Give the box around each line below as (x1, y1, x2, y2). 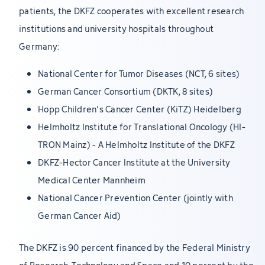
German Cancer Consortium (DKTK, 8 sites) (38, 84, 213, 98)
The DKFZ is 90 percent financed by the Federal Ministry (19, 240, 250, 254)
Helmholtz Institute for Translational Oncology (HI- (38, 119, 245, 134)
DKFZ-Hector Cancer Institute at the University (38, 155, 231, 169)
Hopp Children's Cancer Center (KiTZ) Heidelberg (38, 102, 241, 116)
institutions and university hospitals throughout (19, 21, 214, 35)
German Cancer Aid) (38, 208, 121, 222)
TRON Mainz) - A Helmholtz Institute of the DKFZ (38, 137, 235, 151)
